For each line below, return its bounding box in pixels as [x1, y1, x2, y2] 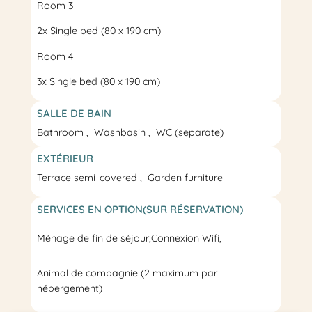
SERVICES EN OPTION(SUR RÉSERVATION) [36, 202, 243, 216]
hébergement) [36, 282, 102, 295]
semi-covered [73, 171, 140, 184]
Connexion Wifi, [150, 231, 221, 244]
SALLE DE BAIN [36, 106, 111, 120]
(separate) [174, 125, 224, 139]
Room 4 [36, 49, 74, 63]
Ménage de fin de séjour [36, 231, 149, 244]
